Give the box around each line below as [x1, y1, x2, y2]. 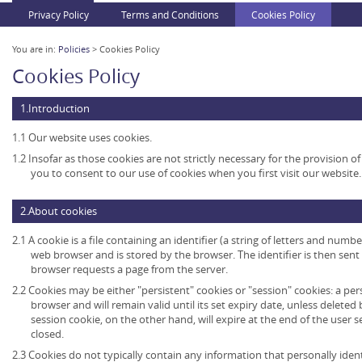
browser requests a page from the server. [31, 262, 228, 277]
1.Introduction [20, 101, 90, 116]
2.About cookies [20, 204, 97, 219]
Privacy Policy [28, 8, 89, 22]
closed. [31, 326, 64, 342]
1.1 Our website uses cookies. [12, 130, 152, 145]
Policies [58, 43, 90, 56]
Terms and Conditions [121, 8, 219, 22]
